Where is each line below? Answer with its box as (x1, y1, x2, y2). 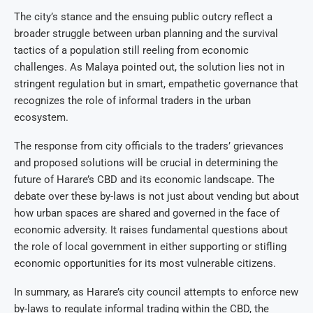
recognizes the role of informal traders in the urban (14, 94, 251, 108)
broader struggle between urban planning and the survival (14, 27, 278, 41)
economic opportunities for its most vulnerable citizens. (14, 257, 276, 270)
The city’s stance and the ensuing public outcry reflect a (14, 10, 272, 24)
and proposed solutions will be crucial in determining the (14, 156, 278, 170)
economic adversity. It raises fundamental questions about (14, 224, 288, 237)
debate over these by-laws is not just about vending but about (14, 190, 299, 203)
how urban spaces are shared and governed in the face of (14, 207, 279, 220)
